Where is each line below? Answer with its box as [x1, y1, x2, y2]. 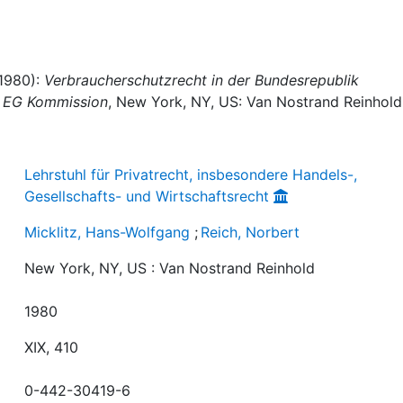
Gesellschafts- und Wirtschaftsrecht [24, 186, 270, 205]
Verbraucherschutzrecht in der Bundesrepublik [44, 71, 359, 89]
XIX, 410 [24, 337, 79, 356]
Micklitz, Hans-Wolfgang [24, 222, 191, 241]
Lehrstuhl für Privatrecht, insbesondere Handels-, [24, 165, 358, 184]
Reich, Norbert [201, 222, 300, 241]
